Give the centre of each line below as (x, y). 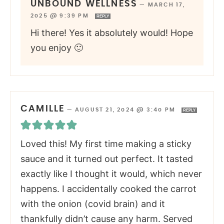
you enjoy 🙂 (57, 48)
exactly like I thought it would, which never (111, 174)
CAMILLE (43, 109)
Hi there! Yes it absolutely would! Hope (112, 33)
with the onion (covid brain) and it (93, 204)
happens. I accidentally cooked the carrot (108, 189)
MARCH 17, (166, 5)
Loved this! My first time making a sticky (106, 144)
